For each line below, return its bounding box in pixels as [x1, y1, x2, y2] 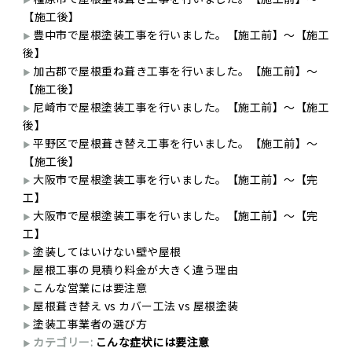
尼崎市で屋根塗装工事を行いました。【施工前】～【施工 [33, 99, 329, 115]
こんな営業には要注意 [33, 280, 147, 296]
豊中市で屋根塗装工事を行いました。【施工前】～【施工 [33, 27, 329, 43]
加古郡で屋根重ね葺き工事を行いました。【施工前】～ [33, 63, 318, 79]
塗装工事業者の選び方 [33, 316, 147, 332]
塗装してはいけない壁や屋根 [33, 244, 181, 260]
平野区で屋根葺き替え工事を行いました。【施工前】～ [33, 135, 318, 152]
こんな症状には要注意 [95, 334, 210, 350]
